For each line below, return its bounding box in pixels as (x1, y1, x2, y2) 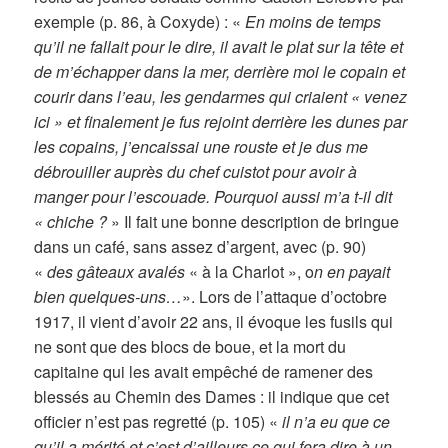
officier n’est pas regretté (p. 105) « (34, 409, 283, 433)
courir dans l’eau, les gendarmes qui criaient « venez (34, 84, 408, 108)
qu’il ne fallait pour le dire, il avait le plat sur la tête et (34, 34, 404, 58)
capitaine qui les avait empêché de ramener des (34, 359, 374, 383)
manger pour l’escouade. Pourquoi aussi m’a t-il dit (34, 184, 393, 208)
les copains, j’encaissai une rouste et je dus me (34, 134, 369, 158)
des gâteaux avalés (47, 259, 186, 283)
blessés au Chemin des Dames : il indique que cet (34, 384, 390, 408)
